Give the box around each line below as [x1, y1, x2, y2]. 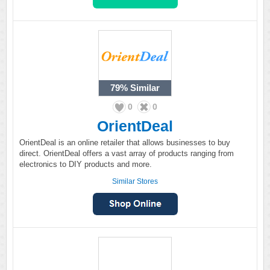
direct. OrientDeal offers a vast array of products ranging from [19, 149, 234, 158]
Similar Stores [112, 177, 158, 186]
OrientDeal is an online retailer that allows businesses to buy [19, 138, 230, 147]
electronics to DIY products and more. [19, 160, 152, 169]
